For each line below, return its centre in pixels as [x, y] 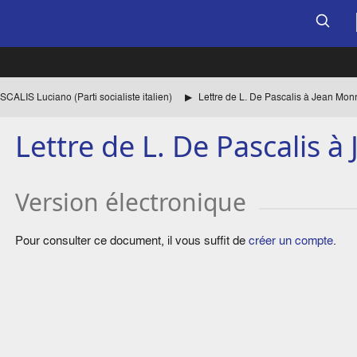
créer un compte [291, 241]
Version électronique [131, 202]
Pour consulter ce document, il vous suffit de [132, 241]
